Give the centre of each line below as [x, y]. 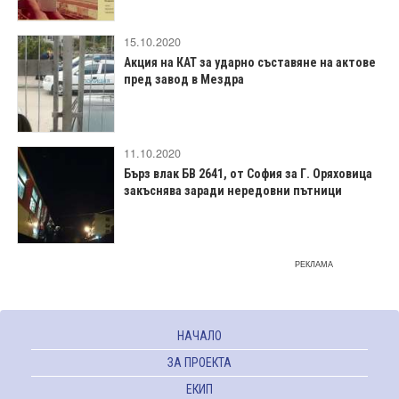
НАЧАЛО [199, 335]
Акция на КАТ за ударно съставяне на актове [250, 62]
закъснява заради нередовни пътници [233, 190]
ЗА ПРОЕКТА [199, 362]
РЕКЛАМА [314, 264]
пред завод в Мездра [184, 79]
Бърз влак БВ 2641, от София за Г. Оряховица [248, 173]
